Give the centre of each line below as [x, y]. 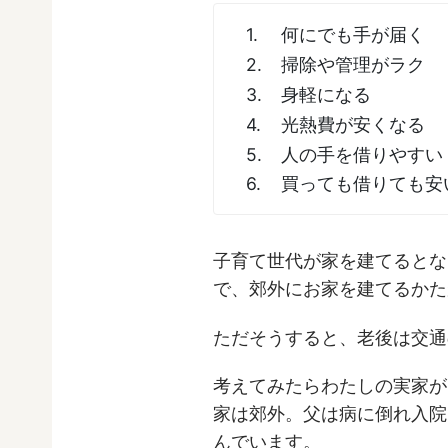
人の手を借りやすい [362, 154]
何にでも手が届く [353, 35]
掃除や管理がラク [353, 65]
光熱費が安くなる [353, 124]
